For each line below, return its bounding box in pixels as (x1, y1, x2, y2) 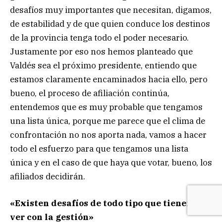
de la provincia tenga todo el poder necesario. (10, 32, 189, 43)
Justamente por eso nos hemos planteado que (10, 46, 193, 57)
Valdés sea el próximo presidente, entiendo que (10, 59, 197, 71)
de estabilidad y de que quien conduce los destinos (10, 18, 210, 29)
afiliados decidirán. (10, 170, 85, 182)
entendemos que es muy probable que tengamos (10, 101, 203, 112)
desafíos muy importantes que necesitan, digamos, (10, 4, 212, 15)
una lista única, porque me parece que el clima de (10, 115, 205, 126)
